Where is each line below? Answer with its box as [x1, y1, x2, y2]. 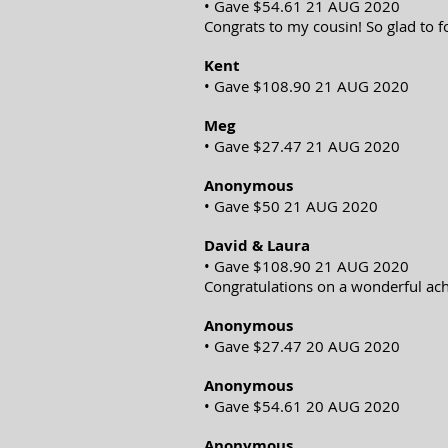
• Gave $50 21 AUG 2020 [204, 196, 378, 216]
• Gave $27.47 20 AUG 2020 [204, 336, 400, 356]
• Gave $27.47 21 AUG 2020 [204, 136, 400, 156]
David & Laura [204, 235, 310, 256]
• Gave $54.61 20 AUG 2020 [204, 396, 400, 416]
